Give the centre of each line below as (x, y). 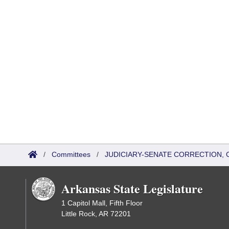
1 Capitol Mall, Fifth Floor (102, 203)
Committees (71, 154)
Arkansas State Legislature (132, 188)
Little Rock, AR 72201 (96, 214)
